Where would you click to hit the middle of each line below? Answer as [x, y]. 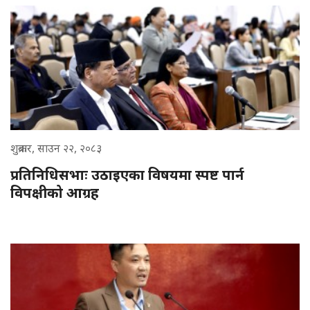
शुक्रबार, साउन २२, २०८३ [56, 148]
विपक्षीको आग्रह [55, 193]
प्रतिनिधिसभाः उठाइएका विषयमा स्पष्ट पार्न [127, 175]
